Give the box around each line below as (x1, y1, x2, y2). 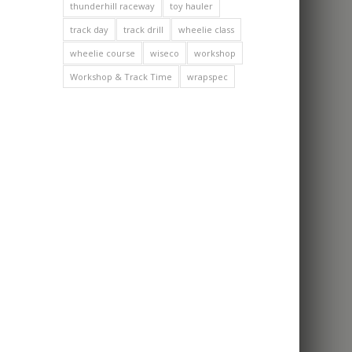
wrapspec (187, 70, 229, 82)
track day (70, 23, 109, 35)
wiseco (150, 46, 180, 59)
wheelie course (70, 46, 136, 59)
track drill (123, 23, 164, 35)
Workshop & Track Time (70, 70, 173, 82)
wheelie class (178, 23, 235, 35)
